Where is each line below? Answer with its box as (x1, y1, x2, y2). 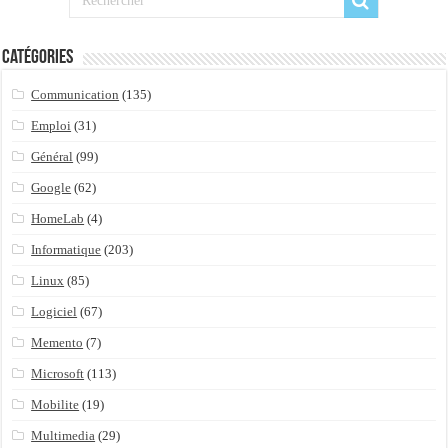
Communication (31, 86, 120, 102)
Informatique (31, 241, 102, 257)
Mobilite (31, 396, 80, 412)
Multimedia (31, 427, 96, 443)
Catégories (2, 47, 74, 68)
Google (31, 179, 72, 195)
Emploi (31, 117, 72, 133)
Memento (31, 334, 84, 350)
